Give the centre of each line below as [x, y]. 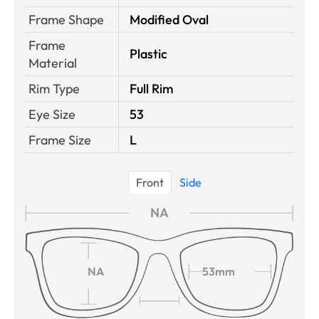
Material [53, 63]
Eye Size [52, 114]
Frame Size [60, 140]
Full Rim [152, 88]
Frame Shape [66, 19]
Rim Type [54, 88]
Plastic [148, 53]
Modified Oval [169, 19]
